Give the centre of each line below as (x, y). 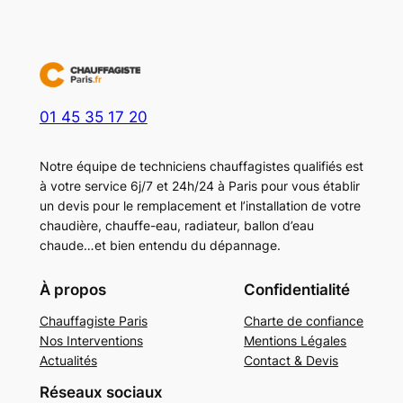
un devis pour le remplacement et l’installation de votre (200, 206)
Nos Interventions (91, 341)
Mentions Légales (296, 341)
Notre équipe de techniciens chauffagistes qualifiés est (201, 166)
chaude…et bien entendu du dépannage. (160, 246)
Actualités (68, 361)
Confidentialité (297, 290)
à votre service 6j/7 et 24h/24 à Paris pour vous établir (199, 186)
